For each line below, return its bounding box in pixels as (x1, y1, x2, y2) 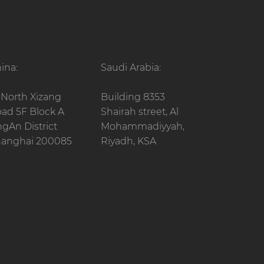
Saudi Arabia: (101, 61, 161, 73)
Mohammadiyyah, (101, 120, 184, 132)
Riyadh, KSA (101, 135, 156, 147)
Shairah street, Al (101, 105, 179, 117)
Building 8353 (101, 91, 165, 103)
